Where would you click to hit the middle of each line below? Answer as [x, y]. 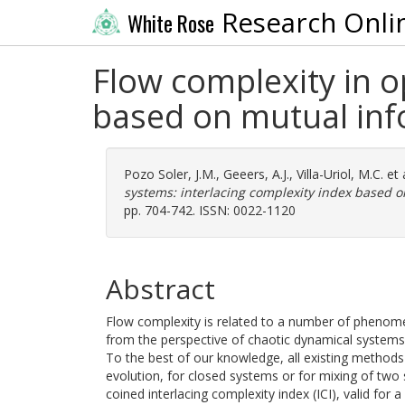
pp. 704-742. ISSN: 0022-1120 [210, 210]
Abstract [160, 289]
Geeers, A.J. [256, 174]
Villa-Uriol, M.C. [340, 174]
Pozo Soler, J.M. [170, 174]
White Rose [170, 23]
